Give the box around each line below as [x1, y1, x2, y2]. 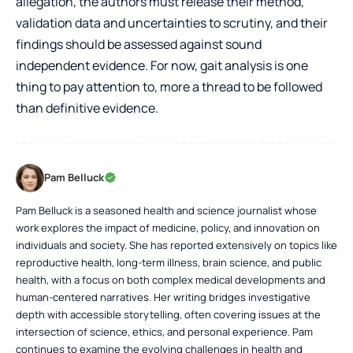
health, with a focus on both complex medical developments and [16, 273, 325, 288]
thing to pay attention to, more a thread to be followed [16, 78, 322, 96]
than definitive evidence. [16, 99, 158, 117]
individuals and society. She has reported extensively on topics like [16, 238, 337, 253]
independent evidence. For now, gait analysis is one [16, 57, 308, 75]
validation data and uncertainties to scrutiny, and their [16, 14, 328, 32]
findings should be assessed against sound [16, 35, 262, 54]
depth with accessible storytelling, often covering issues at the [16, 307, 321, 322]
